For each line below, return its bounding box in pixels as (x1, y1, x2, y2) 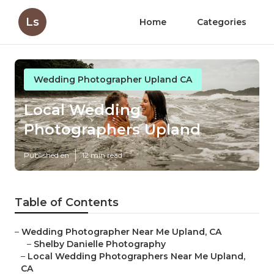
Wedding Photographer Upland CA (34, 74, 192, 85)
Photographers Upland (24, 120, 201, 139)
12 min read (82, 150, 122, 160)
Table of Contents (15, 196, 119, 210)
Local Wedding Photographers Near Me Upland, (28, 251, 245, 262)
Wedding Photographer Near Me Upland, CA (21, 226, 221, 238)
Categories (197, 17, 246, 28)
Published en (24, 150, 69, 160)
